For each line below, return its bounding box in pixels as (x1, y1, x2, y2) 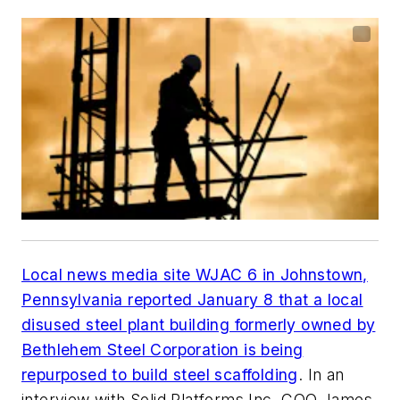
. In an (297, 364, 345, 384)
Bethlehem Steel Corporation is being (21, 339, 304, 359)
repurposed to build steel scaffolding (21, 364, 298, 384)
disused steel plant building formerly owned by (21, 314, 376, 334)
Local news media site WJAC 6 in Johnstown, (21, 264, 368, 284)
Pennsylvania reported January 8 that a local (21, 289, 363, 309)
